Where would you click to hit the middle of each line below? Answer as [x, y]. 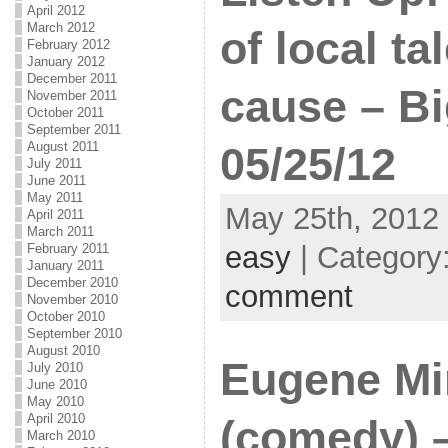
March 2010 [60, 435]
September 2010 [74, 333]
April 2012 [55, 10]
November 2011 [71, 95]
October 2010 [65, 316]
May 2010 [55, 401]
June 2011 [56, 180]
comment [288, 296]
